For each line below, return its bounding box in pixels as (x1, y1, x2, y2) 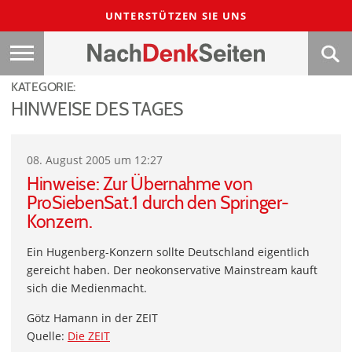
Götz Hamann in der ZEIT (27, 310, 158, 325)
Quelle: (27, 328, 68, 343)
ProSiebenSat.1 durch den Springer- (27, 192, 289, 214)
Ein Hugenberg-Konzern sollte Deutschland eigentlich (27, 244, 310, 259)
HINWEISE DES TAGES (11, 98, 183, 120)
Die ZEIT (68, 328, 110, 343)
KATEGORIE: (11, 79, 76, 94)
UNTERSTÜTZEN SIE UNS (104, 9, 247, 23)
